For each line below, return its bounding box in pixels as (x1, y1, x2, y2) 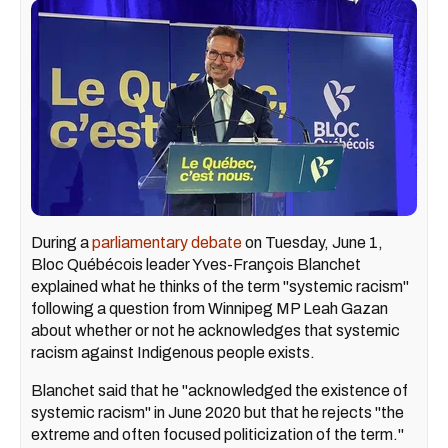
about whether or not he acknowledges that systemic (31, 322, 400, 340)
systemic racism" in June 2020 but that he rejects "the (31, 404, 404, 422)
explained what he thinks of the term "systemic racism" (31, 278, 409, 296)
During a (31, 234, 92, 252)
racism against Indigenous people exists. (31, 344, 318, 362)
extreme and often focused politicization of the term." (31, 426, 404, 444)
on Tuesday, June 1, (242, 234, 383, 252)
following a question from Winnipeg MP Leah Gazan (31, 300, 388, 318)
